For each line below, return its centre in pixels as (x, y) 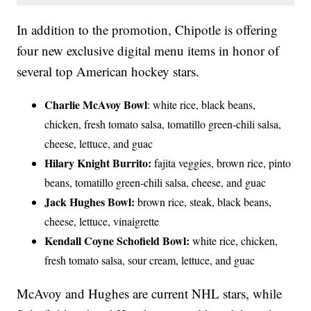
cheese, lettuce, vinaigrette (102, 221)
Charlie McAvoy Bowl (96, 105)
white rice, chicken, (235, 241)
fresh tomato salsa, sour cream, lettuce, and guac (150, 260)
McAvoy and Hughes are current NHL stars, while (150, 294)
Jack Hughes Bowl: (91, 202)
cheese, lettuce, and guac (99, 144)
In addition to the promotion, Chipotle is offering (148, 30)
